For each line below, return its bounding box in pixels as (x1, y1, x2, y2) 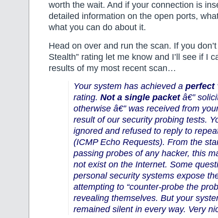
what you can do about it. (49, 22, 146, 33)
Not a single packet (100, 92, 180, 102)
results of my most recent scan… (49, 63, 176, 73)
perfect (185, 81, 215, 91)
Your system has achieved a (73, 81, 185, 91)
